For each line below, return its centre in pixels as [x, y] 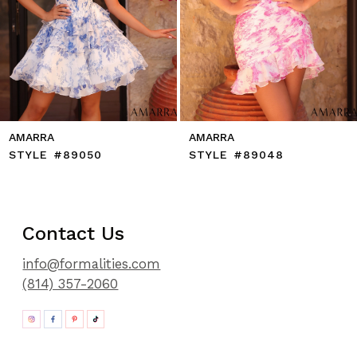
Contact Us [74, 234]
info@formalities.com [92, 264]
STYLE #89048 [237, 155]
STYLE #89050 [56, 155]
